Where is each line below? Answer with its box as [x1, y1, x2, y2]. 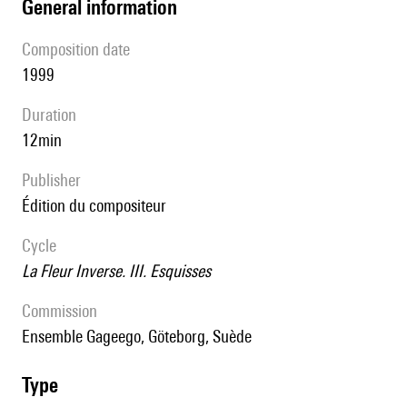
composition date [31, 39, 130, 60]
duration [32, 104, 76, 125]
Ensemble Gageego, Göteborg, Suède [30, 326, 252, 347]
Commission [31, 301, 97, 322]
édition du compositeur [30, 195, 166, 216]
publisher [30, 170, 81, 191]
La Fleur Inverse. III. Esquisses [29, 261, 211, 282]
